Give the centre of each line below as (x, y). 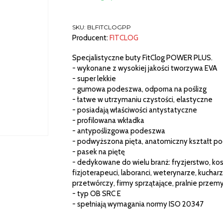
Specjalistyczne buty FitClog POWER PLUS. (142, 58)
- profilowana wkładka (108, 121)
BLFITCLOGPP (109, 27)
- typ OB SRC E (96, 194)
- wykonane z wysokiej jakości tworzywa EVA (144, 68)
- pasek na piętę (98, 152)
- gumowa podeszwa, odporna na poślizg (139, 89)
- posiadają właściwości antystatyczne (134, 110)
